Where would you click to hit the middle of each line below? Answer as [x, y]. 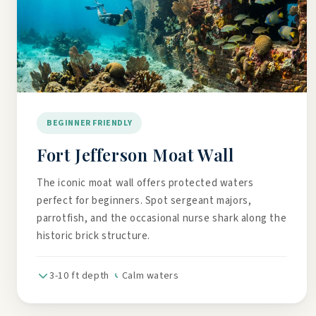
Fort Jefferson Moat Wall [135, 154]
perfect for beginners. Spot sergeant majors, [144, 201]
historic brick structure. [93, 236]
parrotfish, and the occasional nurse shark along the [162, 218]
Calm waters [150, 276]
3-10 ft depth [79, 276]
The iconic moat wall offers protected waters [145, 183]
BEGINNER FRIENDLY [90, 123]
